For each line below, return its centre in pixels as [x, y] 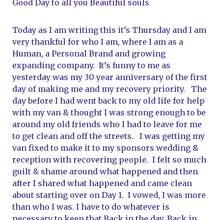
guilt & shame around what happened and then [105, 171]
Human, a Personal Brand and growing [89, 54]
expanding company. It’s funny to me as [91, 65]
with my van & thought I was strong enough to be [109, 112]
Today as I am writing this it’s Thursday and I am [109, 30]
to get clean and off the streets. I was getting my [109, 136]
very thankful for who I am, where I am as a [98, 42]
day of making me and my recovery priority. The [110, 89]
